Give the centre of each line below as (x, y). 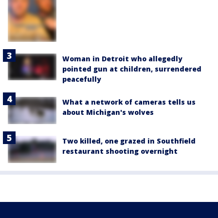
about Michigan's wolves (108, 112)
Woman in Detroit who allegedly (122, 58)
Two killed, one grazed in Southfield (129, 141)
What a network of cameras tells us (129, 102)
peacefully (82, 79)
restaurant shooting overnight (120, 151)
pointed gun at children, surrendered (132, 69)
